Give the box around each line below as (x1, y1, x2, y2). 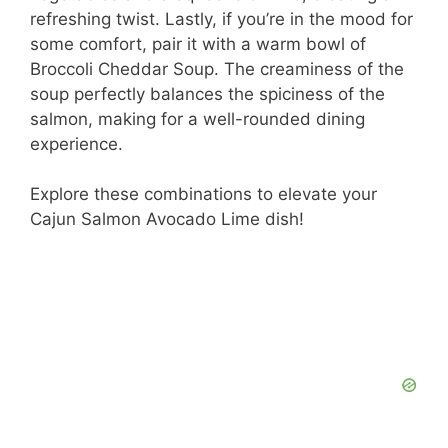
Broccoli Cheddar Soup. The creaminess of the (30, 58, 404, 79)
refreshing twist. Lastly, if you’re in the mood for (30, 8, 413, 29)
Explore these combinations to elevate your (30, 184, 377, 205)
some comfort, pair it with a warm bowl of (30, 33, 366, 54)
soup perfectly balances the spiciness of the (30, 83, 385, 104)
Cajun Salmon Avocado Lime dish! (30, 209, 304, 230)
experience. (30, 133, 123, 154)
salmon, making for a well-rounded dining (30, 108, 365, 129)
